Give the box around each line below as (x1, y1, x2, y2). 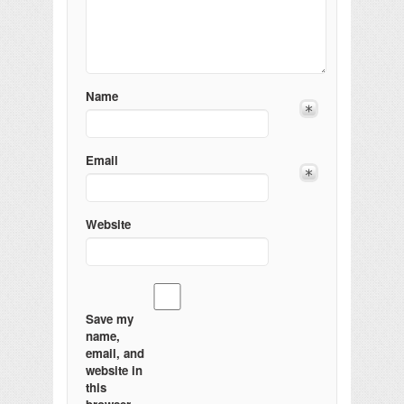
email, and (86, 344, 144, 362)
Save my (86, 309, 133, 327)
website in (86, 361, 142, 379)
